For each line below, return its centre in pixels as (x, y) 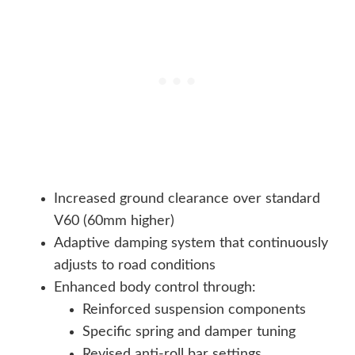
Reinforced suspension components (194, 310)
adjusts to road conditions (135, 266)
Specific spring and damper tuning (189, 332)
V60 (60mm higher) (114, 221)
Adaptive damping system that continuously (191, 244)
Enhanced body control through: (155, 288)
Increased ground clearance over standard (187, 199)
